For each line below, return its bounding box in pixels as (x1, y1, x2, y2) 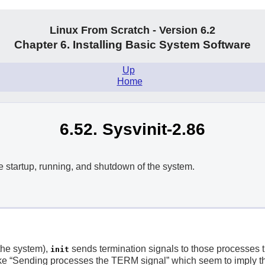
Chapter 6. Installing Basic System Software (14, 38, 251, 51)
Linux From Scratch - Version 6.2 (50, 24, 215, 36)
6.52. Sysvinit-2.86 (60, 119, 205, 138)
